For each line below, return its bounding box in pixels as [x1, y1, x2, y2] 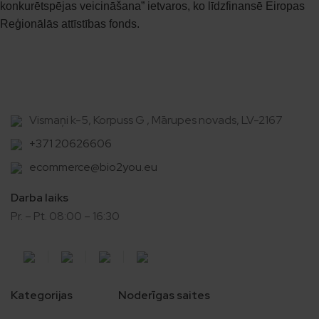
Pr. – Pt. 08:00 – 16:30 [11, 209, 120, 224]
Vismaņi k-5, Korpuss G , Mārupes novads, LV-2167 [29, 113, 283, 128]
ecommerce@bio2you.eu [29, 159, 157, 175]
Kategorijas [11, 288, 73, 303]
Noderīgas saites [118, 288, 210, 303]
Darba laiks [11, 190, 68, 206]
